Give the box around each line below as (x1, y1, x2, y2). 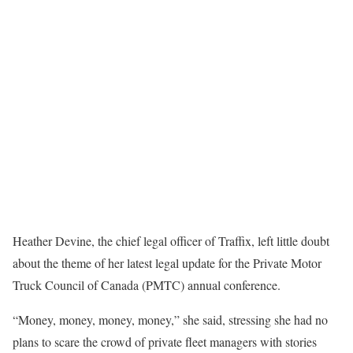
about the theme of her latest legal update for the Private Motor (13, 255, 321, 271)
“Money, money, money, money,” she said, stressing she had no (13, 311, 328, 328)
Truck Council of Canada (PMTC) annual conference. (13, 277, 281, 293)
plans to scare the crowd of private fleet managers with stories (13, 333, 317, 350)
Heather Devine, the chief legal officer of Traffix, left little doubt (13, 232, 329, 249)
